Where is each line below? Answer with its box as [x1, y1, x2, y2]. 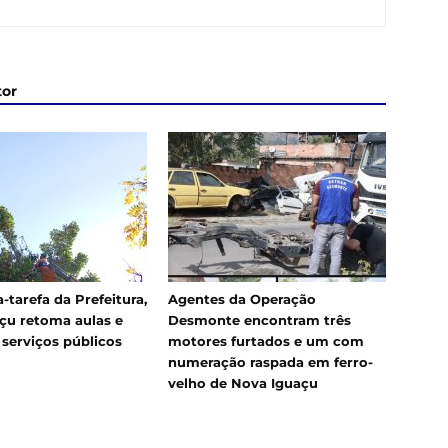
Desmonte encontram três [168, 312, 351, 328]
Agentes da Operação [168, 291, 316, 307]
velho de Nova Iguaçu [168, 375, 318, 391]
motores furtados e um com [168, 333, 364, 349]
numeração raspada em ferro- [168, 354, 373, 370]
